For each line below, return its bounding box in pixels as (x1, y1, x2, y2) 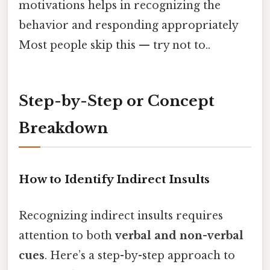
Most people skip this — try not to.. (19, 38, 210, 52)
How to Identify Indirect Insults (19, 172, 210, 187)
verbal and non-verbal (115, 228, 243, 242)
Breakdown (19, 119, 108, 137)
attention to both (19, 228, 115, 242)
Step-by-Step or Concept (19, 92, 215, 110)
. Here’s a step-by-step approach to (45, 248, 235, 262)
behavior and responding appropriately (19, 18, 238, 32)
